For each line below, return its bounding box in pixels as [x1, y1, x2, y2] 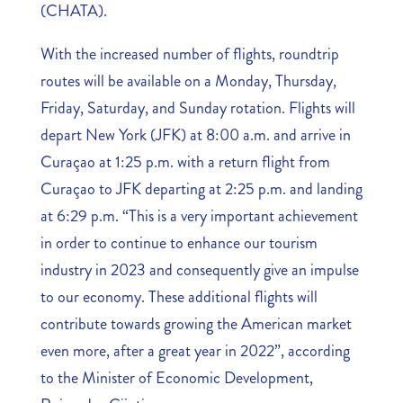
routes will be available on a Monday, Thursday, [40, 68, 336, 93]
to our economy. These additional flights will [40, 284, 318, 309]
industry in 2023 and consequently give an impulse [40, 257, 359, 282]
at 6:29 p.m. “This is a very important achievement [40, 203, 358, 228]
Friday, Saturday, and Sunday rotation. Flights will [40, 95, 355, 120]
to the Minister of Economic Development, [40, 365, 313, 390]
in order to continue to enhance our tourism [40, 230, 318, 255]
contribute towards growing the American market [40, 311, 352, 336]
